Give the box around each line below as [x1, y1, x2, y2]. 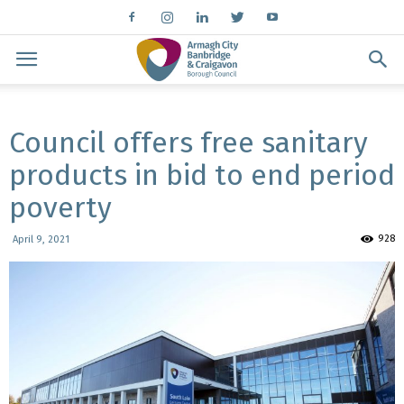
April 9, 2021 [13, 234, 69, 245]
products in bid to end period [9, 158, 395, 192]
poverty [9, 190, 112, 225]
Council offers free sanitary [9, 125, 368, 160]
